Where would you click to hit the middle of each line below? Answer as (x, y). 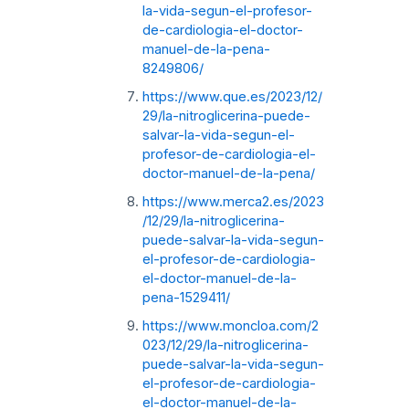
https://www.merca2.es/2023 (233, 201)
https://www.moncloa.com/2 (230, 325)
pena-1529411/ (186, 297)
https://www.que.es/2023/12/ (232, 96)
